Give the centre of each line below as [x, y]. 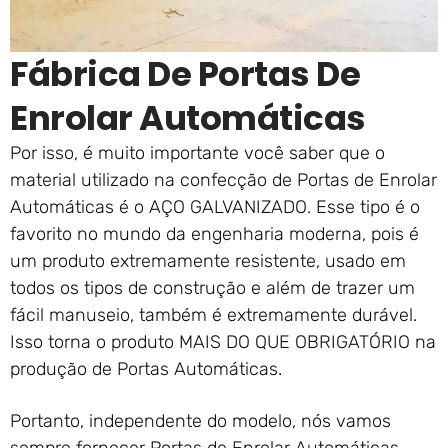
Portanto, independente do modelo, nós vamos [200, 420]
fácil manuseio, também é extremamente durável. [213, 314]
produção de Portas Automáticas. [146, 368]
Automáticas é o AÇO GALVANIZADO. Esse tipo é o [215, 206]
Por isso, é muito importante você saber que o [197, 152]
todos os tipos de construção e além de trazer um [212, 287]
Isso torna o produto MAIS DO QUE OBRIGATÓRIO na [223, 341]
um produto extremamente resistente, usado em [208, 260]
